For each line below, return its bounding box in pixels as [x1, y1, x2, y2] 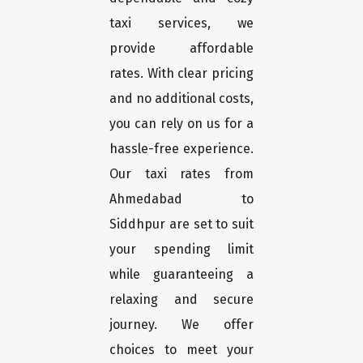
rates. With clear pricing [109, 66, 254, 82]
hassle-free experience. [109, 141, 254, 157]
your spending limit [109, 241, 254, 258]
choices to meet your [109, 342, 254, 358]
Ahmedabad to [109, 191, 254, 207]
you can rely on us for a [109, 116, 254, 132]
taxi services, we [109, 15, 254, 32]
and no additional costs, [109, 91, 254, 107]
